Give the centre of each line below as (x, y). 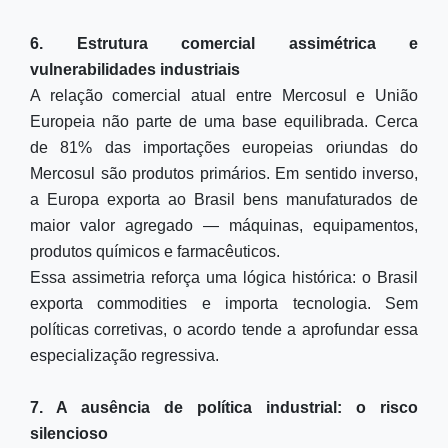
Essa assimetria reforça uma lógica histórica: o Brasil (224, 277)
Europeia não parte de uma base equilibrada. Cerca (224, 121)
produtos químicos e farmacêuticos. (155, 251)
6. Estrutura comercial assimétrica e (224, 43)
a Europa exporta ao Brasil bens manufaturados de (224, 199)
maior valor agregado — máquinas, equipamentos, (224, 225)
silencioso (69, 433)
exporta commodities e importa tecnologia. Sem (224, 303)
